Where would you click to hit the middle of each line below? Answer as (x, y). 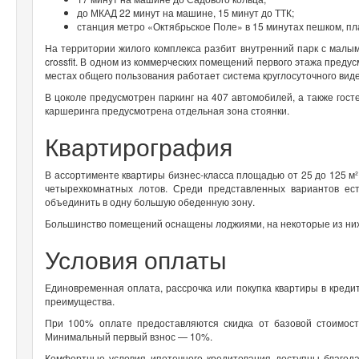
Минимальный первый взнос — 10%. (130, 336)
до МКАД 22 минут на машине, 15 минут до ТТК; (186, 12)
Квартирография (139, 146)
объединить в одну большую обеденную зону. (150, 201)
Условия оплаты (136, 259)
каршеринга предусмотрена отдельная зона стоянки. (167, 110)
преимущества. (80, 301)
